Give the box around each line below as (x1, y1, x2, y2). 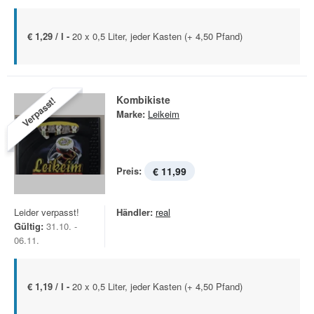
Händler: (116, 205, 153, 219)
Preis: (116, 164, 142, 177)
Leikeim (148, 107, 179, 121)
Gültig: (14, 219, 43, 233)
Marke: (116, 107, 145, 121)
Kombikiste (116, 93, 170, 107)
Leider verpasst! (14, 205, 79, 219)
